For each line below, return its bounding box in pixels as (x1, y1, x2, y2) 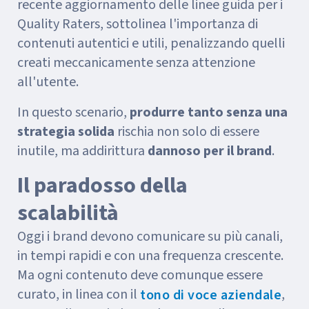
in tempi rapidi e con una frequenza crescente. (17, 246, 283, 266)
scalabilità (17, 197, 119, 229)
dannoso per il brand (148, 141, 272, 161)
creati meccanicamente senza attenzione (17, 53, 255, 72)
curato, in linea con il (17, 285, 140, 304)
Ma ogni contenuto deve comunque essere (17, 266, 263, 285)
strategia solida (17, 122, 114, 141)
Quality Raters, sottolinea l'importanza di (17, 14, 258, 34)
